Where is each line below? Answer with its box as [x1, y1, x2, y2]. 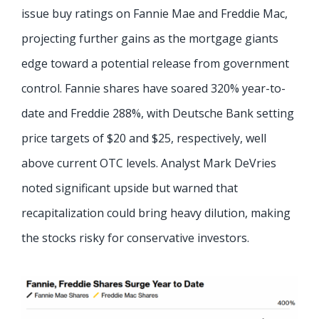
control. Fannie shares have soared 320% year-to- [21, 80, 286, 96]
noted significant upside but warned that [21, 179, 238, 196]
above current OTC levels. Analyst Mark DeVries [21, 155, 276, 171]
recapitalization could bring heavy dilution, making [21, 204, 291, 221]
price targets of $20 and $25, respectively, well [21, 130, 266, 146]
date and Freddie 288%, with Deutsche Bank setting [21, 105, 294, 121]
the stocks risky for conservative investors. [21, 229, 249, 246]
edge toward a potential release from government [21, 55, 289, 71]
